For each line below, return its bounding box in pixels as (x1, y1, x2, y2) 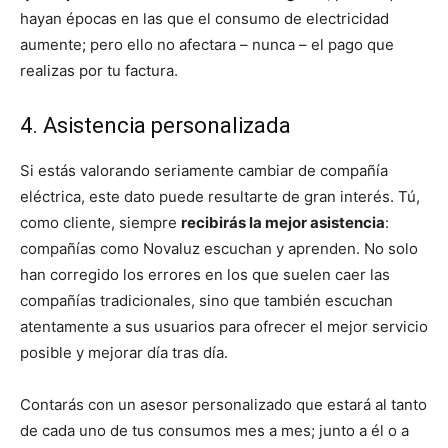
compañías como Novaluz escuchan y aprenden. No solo (20, 238, 418, 258)
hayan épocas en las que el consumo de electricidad (20, 8, 389, 28)
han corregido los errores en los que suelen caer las (20, 264, 390, 284)
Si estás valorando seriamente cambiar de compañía (20, 160, 388, 180)
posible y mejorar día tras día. (20, 342, 228, 362)
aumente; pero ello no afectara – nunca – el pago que (20, 34, 394, 54)
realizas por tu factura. (20, 60, 178, 80)
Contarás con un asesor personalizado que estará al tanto (20, 394, 427, 414)
